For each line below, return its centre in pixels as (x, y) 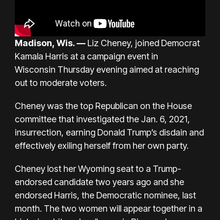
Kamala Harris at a (50, 56)
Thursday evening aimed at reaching (128, 69)
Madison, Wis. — (50, 43)
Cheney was (39, 106)
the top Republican (102, 106)
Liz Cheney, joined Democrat (143, 43)
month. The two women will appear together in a (109, 208)
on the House (166, 106)
